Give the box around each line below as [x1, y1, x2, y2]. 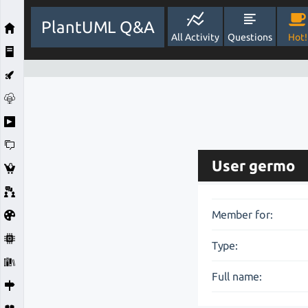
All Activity [171, 32, 219, 43]
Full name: [212, 270, 263, 283]
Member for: [212, 208, 274, 221]
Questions [228, 32, 272, 43]
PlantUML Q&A [41, 18, 154, 36]
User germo [212, 157, 296, 174]
